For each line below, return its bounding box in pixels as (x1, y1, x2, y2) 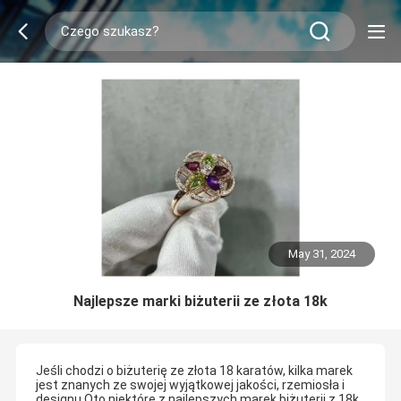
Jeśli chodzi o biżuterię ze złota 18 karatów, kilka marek (35, 363, 353, 379)
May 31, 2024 (288, 247, 356, 261)
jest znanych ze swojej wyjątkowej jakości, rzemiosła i (35, 378, 345, 393)
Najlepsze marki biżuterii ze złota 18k (73, 292, 328, 310)
